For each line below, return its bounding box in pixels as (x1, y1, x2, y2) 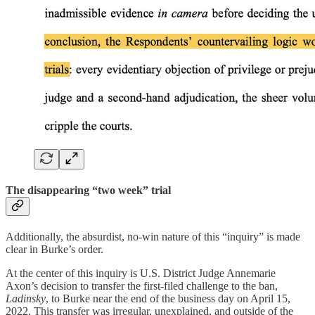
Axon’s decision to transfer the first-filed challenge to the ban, (6, 280, 278, 292)
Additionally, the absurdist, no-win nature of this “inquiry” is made (6, 231, 300, 243)
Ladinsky (6, 292, 46, 305)
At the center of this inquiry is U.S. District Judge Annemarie (6, 267, 276, 280)
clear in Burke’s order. (6, 243, 103, 256)
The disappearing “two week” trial (6, 184, 171, 196)
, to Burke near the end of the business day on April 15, (46, 292, 290, 305)
